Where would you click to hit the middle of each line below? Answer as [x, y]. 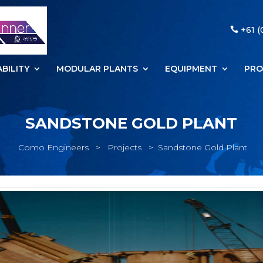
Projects [124, 147]
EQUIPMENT [191, 69]
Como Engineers [53, 147]
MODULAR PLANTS [97, 69]
